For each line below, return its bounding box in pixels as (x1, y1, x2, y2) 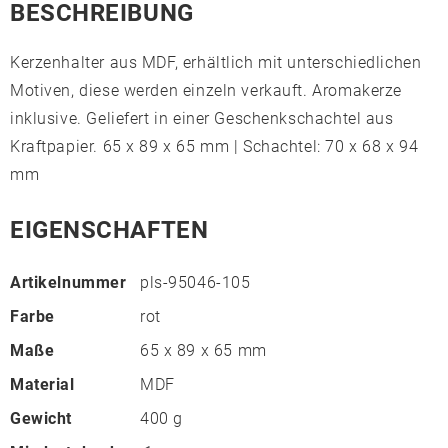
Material (10, 375, 75, 394)
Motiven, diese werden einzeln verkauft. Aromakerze (10, 81, 402, 100)
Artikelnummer (10, 273, 127, 292)
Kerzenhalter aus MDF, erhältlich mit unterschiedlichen (10, 53, 422, 72)
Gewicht (10, 409, 73, 428)
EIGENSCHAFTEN (10, 216, 209, 244)
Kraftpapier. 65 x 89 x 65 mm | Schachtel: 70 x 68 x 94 (10, 137, 419, 156)
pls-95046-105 (140, 273, 251, 292)
